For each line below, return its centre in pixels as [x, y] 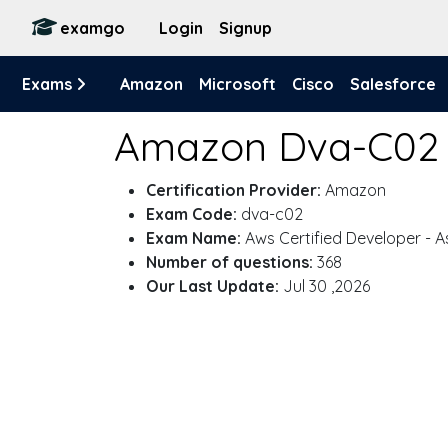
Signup [245, 28]
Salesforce [393, 84]
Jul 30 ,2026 [324, 286]
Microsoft [237, 84]
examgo [92, 28]
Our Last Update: [212, 286]
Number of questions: [229, 262]
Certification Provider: [233, 190]
